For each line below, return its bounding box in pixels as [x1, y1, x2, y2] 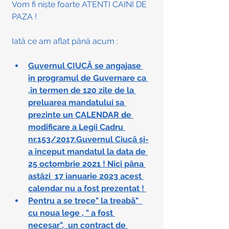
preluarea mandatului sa [28, 98, 126, 108]
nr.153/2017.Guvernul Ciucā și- [28, 134, 149, 145]
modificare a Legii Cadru [28, 122, 125, 132]
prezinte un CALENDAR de [28, 110, 133, 120]
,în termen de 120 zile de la [28, 85, 136, 96]
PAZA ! [12, 12, 39, 22]
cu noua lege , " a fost [28, 208, 115, 218]
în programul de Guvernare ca [28, 73, 148, 83]
